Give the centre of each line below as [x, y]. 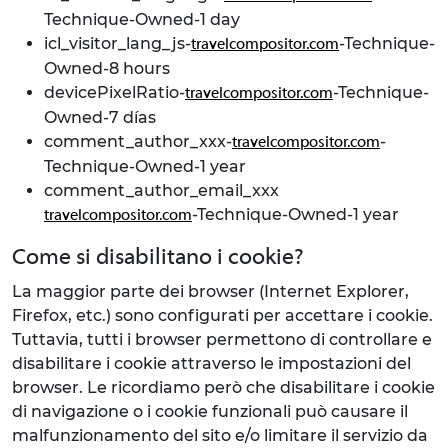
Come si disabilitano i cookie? [158, 258]
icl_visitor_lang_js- [117, 43]
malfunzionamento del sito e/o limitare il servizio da [220, 435]
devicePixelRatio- [114, 92]
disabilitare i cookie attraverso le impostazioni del [211, 363]
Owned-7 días [100, 117]
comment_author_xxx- [138, 141]
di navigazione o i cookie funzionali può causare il [210, 411]
